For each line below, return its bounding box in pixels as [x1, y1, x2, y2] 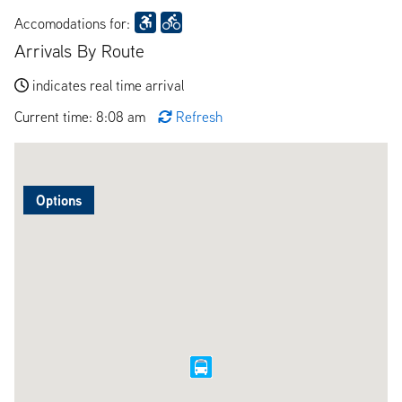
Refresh [176, 107, 223, 126]
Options [36, 189, 82, 210]
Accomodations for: [14, 13, 130, 32]
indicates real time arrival [32, 75, 184, 94]
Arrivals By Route [14, 39, 144, 62]
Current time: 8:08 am [14, 107, 149, 126]
